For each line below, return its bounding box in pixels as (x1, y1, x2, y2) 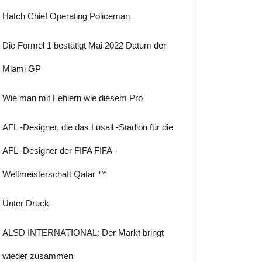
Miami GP (2, 64, 41, 74)
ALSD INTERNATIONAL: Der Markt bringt (2, 227, 164, 237)
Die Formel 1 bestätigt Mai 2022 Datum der (2, 40, 166, 50)
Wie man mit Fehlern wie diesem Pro (2, 93, 143, 103)
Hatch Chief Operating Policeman (2, 11, 130, 21)
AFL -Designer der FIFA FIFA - (2, 146, 117, 156)
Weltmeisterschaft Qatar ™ (2, 169, 106, 179)
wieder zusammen (2, 251, 73, 261)
